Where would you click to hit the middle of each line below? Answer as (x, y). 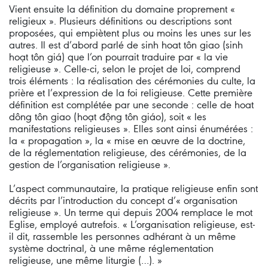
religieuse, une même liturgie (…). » (86, 260)
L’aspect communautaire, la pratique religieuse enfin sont (133, 188)
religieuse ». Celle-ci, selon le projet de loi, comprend (125, 69)
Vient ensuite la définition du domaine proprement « (122, 9)
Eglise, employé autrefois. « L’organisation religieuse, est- (132, 224)
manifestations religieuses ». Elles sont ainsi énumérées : (131, 129)
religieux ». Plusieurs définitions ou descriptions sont (120, 21)
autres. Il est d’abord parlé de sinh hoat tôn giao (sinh (126, 45)
